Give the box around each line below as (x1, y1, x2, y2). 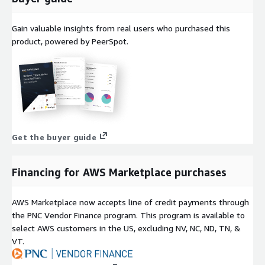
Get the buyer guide (12, 131, 96, 142)
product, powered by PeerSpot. (12, 35, 128, 46)
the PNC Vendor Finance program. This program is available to (12, 209, 245, 220)
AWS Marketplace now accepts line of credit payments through (12, 196, 249, 207)
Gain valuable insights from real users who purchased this (12, 22, 230, 33)
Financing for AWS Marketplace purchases (12, 165, 227, 179)
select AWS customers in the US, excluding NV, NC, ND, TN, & (12, 222, 241, 233)
